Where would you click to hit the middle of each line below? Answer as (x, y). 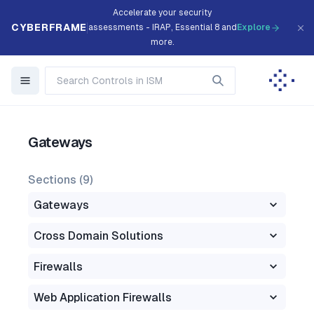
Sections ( (55, 180)
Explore (254, 27)
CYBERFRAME (49, 27)
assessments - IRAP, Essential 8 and (162, 27)
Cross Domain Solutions (98, 235)
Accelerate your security (162, 13)
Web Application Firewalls (103, 297)
